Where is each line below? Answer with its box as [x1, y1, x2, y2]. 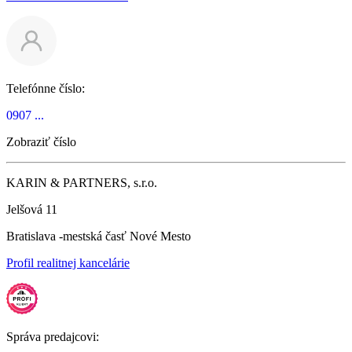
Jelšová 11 [6, 202, 57, 216]
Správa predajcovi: [6, 329, 99, 343]
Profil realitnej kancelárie [6, 255, 130, 269]
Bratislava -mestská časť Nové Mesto [6, 229, 191, 243]
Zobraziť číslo [6, 134, 76, 148]
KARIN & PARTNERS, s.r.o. [6, 175, 157, 189]
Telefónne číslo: [6, 81, 85, 95]
